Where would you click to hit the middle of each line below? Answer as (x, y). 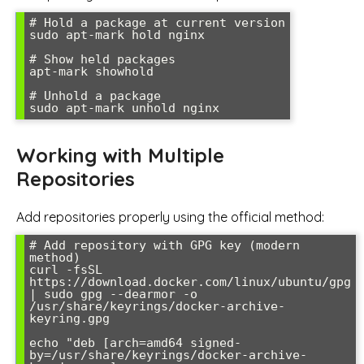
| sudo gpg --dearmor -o (113, 295)
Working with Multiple (120, 155)
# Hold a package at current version (157, 22)
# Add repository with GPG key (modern (165, 246)
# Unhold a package (95, 95)
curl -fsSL (66, 270)
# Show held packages (102, 59)
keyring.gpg (69, 319)
